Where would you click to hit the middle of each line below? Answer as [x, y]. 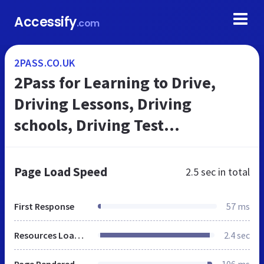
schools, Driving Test [89, 125]
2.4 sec [237, 235]
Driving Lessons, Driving [103, 104]
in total [233, 172]
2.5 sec [201, 172]
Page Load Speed [61, 172]
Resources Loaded [79, 235]
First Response [44, 206]
